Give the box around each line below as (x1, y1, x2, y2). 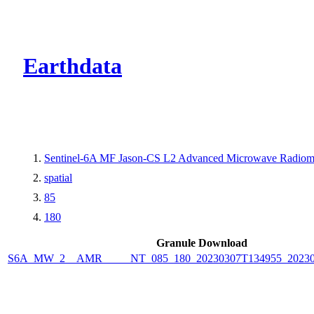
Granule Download (156, 236, 247, 249)
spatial (44, 171, 72, 184)
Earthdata (23, 53, 122, 79)
